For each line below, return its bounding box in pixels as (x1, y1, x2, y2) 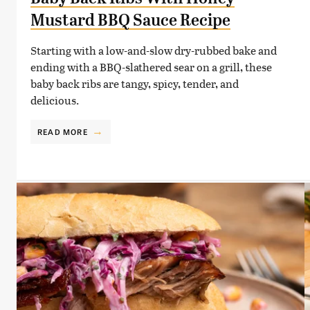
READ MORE (37, 125, 88, 137)
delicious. (30, 91, 79, 108)
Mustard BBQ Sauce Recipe (30, 10, 230, 30)
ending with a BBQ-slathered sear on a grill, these (30, 58, 272, 75)
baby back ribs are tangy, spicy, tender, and (30, 75, 239, 91)
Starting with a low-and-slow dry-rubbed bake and (30, 42, 277, 58)
